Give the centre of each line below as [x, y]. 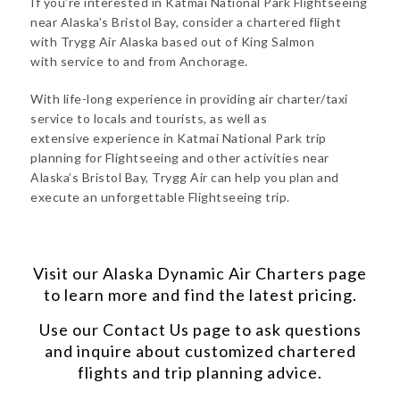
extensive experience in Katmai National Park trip [179, 138]
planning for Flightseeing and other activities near [180, 158]
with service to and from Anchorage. [139, 61]
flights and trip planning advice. [200, 372]
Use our [71, 329]
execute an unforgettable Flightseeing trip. [160, 197]
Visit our [68, 273]
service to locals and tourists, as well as [149, 118]
